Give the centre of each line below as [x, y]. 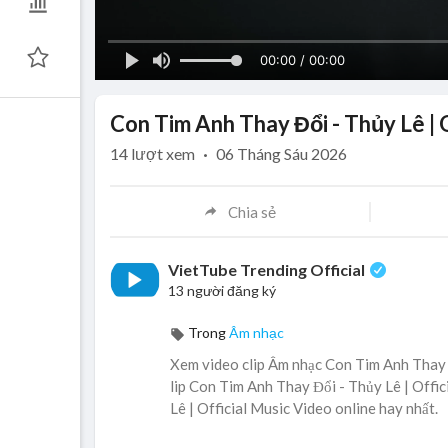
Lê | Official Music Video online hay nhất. [304, 408]
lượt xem [163, 154]
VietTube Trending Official [268, 270]
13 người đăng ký [222, 291]
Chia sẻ [252, 211]
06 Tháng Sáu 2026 [281, 154]
